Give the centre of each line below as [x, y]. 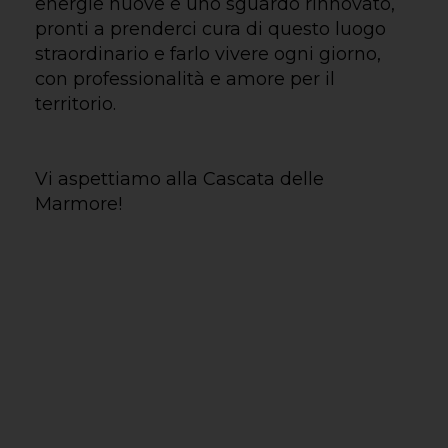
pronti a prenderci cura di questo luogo [211, 28]
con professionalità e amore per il [185, 78]
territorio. [76, 103]
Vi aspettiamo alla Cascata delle [180, 178]
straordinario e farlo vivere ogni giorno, [208, 53]
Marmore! [79, 203]
